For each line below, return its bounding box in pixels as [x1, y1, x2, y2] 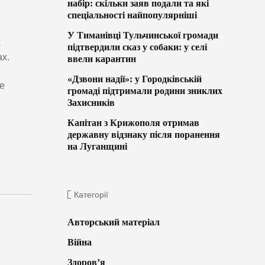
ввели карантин [67, 54, 136, 64]
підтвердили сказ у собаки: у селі [67, 42, 207, 53]
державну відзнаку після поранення [67, 130, 220, 140]
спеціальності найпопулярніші [67, 10, 197, 21]
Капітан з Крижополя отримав [67, 118, 199, 128]
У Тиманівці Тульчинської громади [67, 30, 218, 41]
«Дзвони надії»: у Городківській [67, 74, 202, 85]
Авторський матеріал [67, 217, 160, 228]
